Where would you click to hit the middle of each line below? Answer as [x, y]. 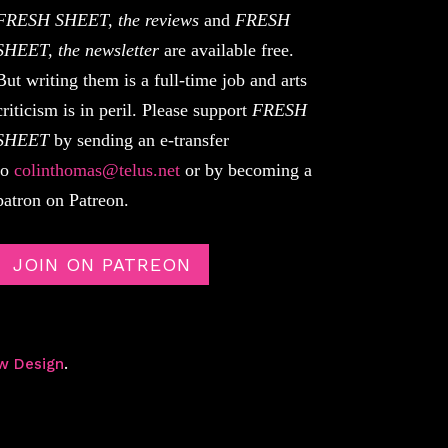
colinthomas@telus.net [96, 169]
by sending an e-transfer [138, 139]
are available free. [226, 49]
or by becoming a [245, 169]
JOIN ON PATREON [101, 264]
